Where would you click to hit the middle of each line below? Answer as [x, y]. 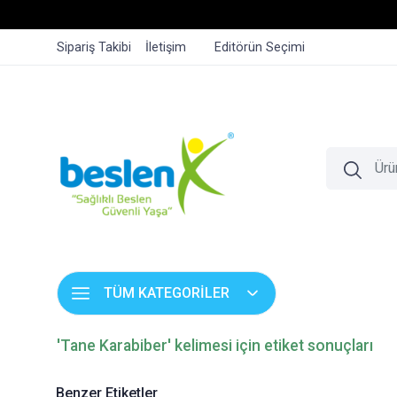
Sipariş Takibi [94, 47]
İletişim [166, 47]
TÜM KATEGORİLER [167, 293]
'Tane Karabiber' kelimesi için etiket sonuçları [215, 346]
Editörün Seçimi [260, 47]
